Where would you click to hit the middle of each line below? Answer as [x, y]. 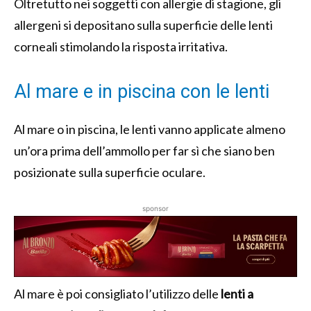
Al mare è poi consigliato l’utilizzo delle [117, 294]
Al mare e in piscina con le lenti [142, 92]
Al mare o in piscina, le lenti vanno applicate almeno [150, 129]
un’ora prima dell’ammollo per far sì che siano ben [144, 151]
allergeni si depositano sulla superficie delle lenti [143, 25]
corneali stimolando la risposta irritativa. [121, 47]
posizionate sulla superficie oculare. [110, 173]
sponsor [155, 209]
